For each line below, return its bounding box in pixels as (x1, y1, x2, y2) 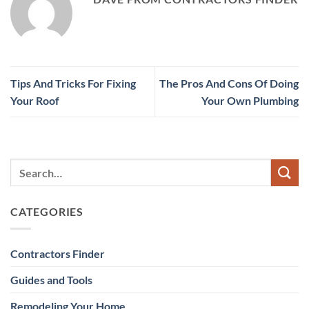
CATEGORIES (10, 205, 83, 219)
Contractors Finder (10, 247, 105, 261)
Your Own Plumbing (201, 94, 299, 108)
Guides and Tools (10, 273, 92, 287)
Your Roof (10, 94, 59, 108)
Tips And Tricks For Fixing (10, 77, 136, 90)
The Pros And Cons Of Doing (159, 77, 299, 90)
